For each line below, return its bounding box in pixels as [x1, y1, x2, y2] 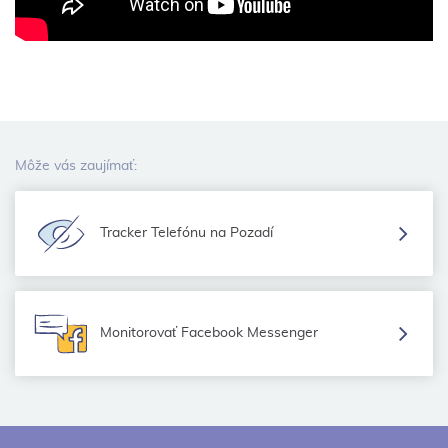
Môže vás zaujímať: [15, 159, 137, 174]
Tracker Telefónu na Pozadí [100, 226, 273, 241]
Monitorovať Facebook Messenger [100, 326, 318, 341]
